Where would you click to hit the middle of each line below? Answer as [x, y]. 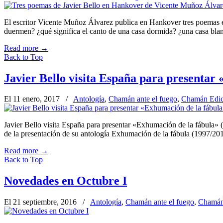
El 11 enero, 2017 [33, 99]
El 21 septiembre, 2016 [41, 202]
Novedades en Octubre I [65, 181]
